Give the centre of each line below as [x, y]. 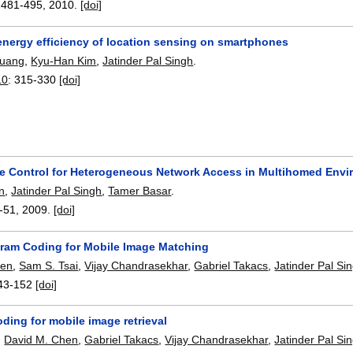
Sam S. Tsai [49, 265]
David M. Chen [41, 340]
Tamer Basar [140, 191]
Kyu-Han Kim [64, 60]
